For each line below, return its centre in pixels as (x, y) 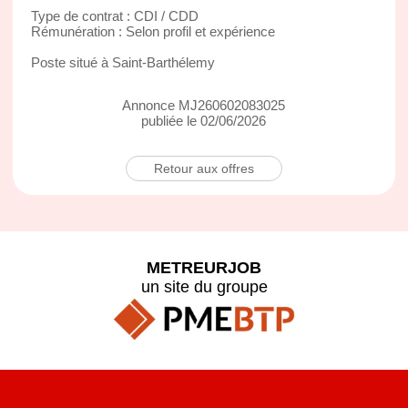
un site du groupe (204, 286)
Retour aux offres (204, 168)
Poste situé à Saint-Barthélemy (122, 62)
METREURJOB (204, 267)
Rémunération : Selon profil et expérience (153, 31)
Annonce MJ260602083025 (204, 105)
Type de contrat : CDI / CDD (114, 15)
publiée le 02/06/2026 (204, 120)
